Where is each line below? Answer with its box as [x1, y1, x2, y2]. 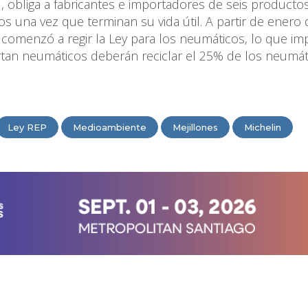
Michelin [244, 121, 281, 133]
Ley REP [8, 121, 47, 133]
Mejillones [173, 121, 218, 133]
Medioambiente [73, 121, 146, 133]
